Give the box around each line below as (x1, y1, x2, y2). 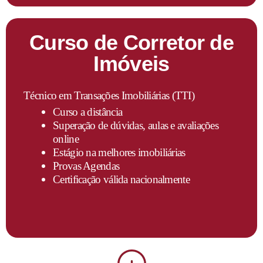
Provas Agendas (53, 159, 120, 172)
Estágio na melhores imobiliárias (53, 146, 186, 159)
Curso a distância (53, 105, 123, 118)
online (53, 132, 79, 145)
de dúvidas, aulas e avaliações (98, 119, 219, 131)
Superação (53, 119, 98, 131)
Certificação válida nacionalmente (53, 173, 190, 186)
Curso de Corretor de (29, 30, 234, 55)
